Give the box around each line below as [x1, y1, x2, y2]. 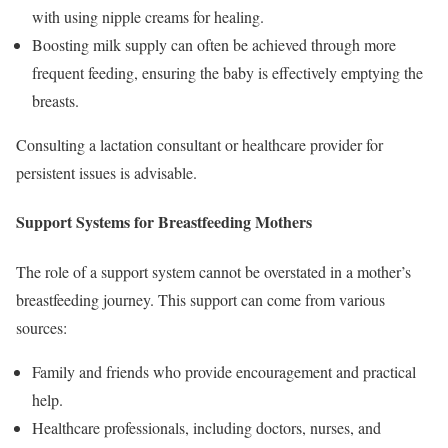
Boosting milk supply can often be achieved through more [32, 34, 396, 56]
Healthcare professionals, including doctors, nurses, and [32, 416, 381, 438]
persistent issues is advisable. [16, 162, 197, 184]
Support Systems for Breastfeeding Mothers [16, 210, 312, 234]
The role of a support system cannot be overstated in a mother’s [16, 260, 411, 282]
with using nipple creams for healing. [32, 6, 264, 28]
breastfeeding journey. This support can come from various [16, 288, 385, 310]
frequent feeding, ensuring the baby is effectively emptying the [32, 62, 423, 84]
